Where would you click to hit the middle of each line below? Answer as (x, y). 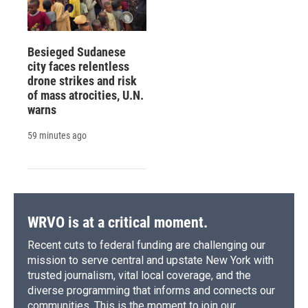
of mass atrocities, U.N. (86, 96)
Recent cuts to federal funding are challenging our (146, 245)
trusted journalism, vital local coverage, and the (139, 276)
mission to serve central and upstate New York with (151, 261)
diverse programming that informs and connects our (151, 291)
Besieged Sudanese (77, 52)
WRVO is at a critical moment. (118, 223)
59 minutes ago (57, 136)
